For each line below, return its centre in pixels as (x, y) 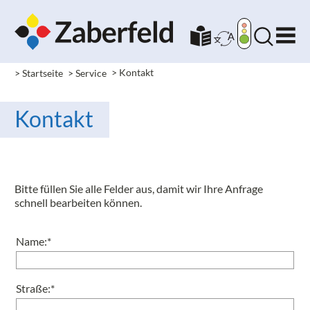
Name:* (34, 241)
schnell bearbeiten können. (78, 203)
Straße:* (35, 289)
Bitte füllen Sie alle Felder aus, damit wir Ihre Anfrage (139, 189)
